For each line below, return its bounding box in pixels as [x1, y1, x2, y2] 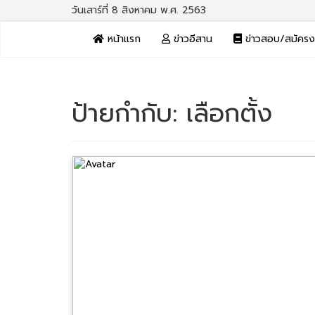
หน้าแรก [104, 32, 141, 46]
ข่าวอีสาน [170, 32, 212, 46]
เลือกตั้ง [186, 94, 272, 132]
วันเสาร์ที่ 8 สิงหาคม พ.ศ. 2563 [72, 3, 206, 18]
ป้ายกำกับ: [72, 94, 186, 132]
